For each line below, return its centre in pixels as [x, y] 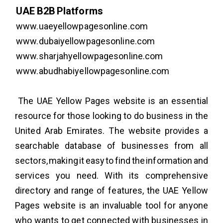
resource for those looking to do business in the [111, 115]
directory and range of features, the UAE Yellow [111, 190]
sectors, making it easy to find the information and [111, 160]
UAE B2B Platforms [59, 11]
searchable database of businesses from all [111, 145]
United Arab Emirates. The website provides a [111, 130]
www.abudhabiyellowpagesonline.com [92, 71]
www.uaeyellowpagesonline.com [81, 26]
